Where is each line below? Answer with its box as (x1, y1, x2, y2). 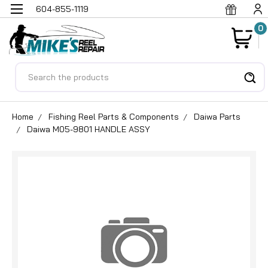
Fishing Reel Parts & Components (48, 111, 179, 122)
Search (15, 63, 45, 75)
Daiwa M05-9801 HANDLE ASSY (27, 123, 153, 135)
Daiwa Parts (194, 111, 240, 122)
